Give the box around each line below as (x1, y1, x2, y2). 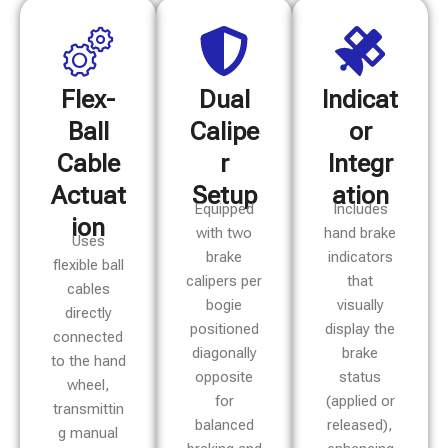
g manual (58, 424, 118, 442)
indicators (327, 248, 393, 266)
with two (196, 224, 252, 242)
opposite (195, 368, 253, 386)
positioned (189, 320, 259, 338)
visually (336, 296, 384, 314)
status (339, 368, 381, 386)
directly (64, 304, 112, 322)
